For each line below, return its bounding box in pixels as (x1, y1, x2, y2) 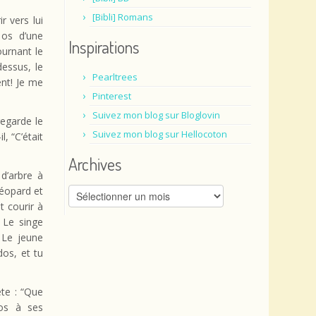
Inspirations (68, 36, 139, 58)
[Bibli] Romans (92, 11, 153, 23)
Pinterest (92, 90, 131, 102)
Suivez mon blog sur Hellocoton (92, 128, 227, 140)
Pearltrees (92, 71, 138, 83)
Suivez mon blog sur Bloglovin (92, 109, 220, 121)
